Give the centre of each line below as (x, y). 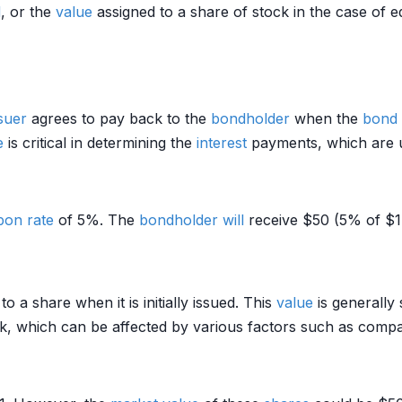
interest (222, 143)
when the (326, 118)
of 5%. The (96, 220)
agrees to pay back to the (119, 118)
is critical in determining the (100, 143)
